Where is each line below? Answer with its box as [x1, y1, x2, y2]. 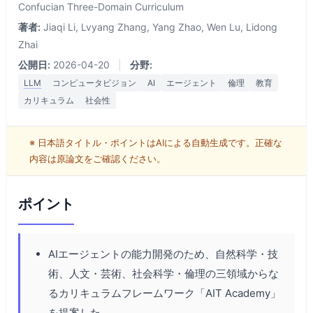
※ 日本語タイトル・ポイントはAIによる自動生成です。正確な [29, 136, 282, 148]
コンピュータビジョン [52, 77, 136, 88]
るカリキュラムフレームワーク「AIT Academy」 [48, 286, 281, 300]
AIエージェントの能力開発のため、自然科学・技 [48, 247, 278, 261]
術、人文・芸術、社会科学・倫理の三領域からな [48, 266, 279, 280]
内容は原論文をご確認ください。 [29, 152, 166, 164]
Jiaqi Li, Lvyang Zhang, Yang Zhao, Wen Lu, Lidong [43, 20, 277, 33]
